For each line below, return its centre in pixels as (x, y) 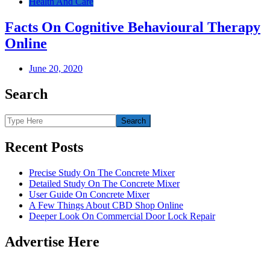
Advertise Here (52, 241)
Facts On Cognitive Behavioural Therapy (133, 27)
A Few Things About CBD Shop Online (106, 206)
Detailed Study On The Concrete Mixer (104, 184)
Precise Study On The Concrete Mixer (102, 173)
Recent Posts (44, 147)
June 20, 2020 (56, 69)
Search (26, 94)
